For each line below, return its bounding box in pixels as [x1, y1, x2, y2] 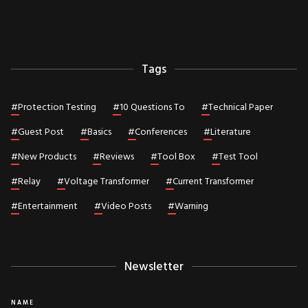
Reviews [100, 149, 134, 165]
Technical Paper [208, 100, 273, 115]
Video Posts [101, 199, 151, 214]
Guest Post [18, 124, 64, 140]
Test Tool [219, 149, 258, 165]
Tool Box [157, 149, 195, 165]
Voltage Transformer [64, 174, 149, 190]
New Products [18, 149, 76, 165]
